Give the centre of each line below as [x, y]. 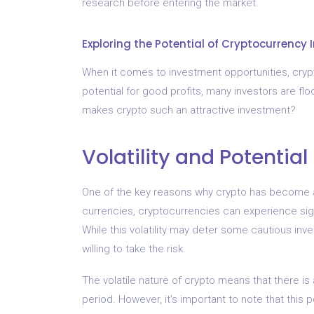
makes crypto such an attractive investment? [189, 110]
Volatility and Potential [195, 157]
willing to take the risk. [134, 248]
